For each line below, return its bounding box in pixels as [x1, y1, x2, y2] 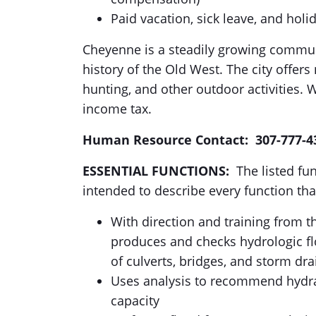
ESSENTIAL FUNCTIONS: [83, 162, 233, 179]
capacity [111, 292, 159, 309]
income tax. [83, 100, 152, 117]
